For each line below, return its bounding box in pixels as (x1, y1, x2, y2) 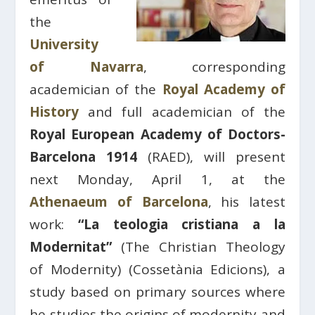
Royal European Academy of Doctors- (30, 125, 285, 143)
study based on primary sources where (30, 283, 285, 301)
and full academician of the (79, 103, 285, 121)
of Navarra (30, 58, 143, 76)
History (30, 103, 79, 121)
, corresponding (143, 58, 285, 76)
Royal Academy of (162, 80, 285, 98)
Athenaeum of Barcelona (30, 193, 208, 211)
